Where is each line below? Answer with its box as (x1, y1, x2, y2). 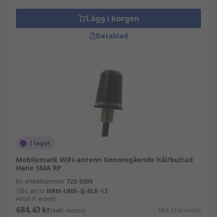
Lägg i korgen (86, 13, 139, 24)
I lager (30, 139, 50, 147)
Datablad (96, 31, 128, 40)
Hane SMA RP (16, 163, 62, 172)
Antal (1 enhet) (16, 195, 55, 203)
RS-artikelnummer (16, 177, 65, 186)
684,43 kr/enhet (158, 206, 201, 215)
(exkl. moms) (50, 206, 85, 215)
